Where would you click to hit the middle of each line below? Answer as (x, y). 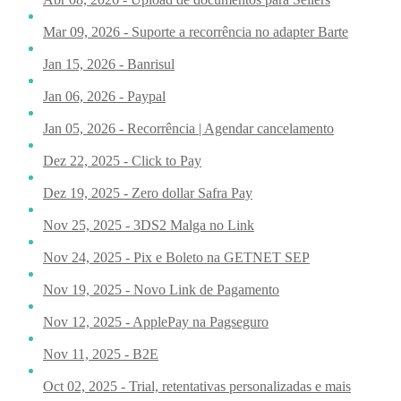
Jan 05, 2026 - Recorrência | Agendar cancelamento (188, 128)
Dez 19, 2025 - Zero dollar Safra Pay (148, 192)
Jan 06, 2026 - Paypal (104, 96)
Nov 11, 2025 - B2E (101, 354)
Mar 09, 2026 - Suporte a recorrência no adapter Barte (196, 31)
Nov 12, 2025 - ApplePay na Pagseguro (156, 321)
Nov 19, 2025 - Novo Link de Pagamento (161, 289)
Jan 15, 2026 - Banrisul (109, 64)
